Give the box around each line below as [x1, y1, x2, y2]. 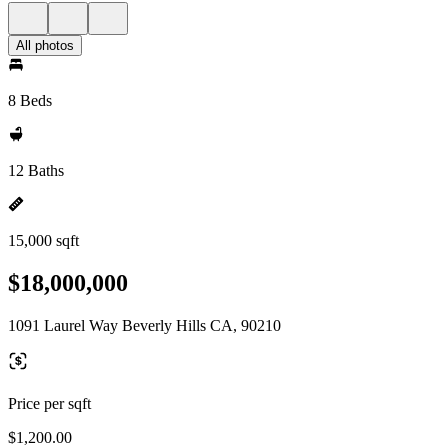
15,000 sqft [8, 232, 79, 249]
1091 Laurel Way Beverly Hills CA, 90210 [8, 316, 281, 334]
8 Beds [8, 92, 52, 109]
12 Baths [8, 162, 64, 179]
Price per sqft [8, 394, 91, 412]
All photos [16, 38, 74, 53]
